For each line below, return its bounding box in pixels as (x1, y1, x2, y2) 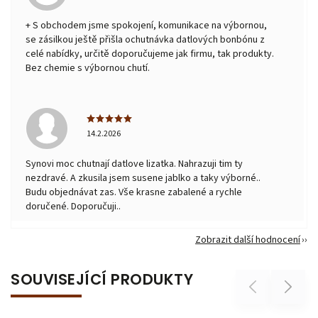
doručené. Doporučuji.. (26, 199, 121, 214)
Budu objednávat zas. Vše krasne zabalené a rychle (26, 185, 242, 199)
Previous (240, 281, 276, 292)
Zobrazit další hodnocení (195, 232, 300, 247)
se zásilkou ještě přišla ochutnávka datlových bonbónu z (26, 32, 265, 47)
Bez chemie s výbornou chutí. (26, 60, 150, 75)
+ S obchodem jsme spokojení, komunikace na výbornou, (26, 18, 267, 33)
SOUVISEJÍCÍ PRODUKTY (11, 268, 193, 290)
